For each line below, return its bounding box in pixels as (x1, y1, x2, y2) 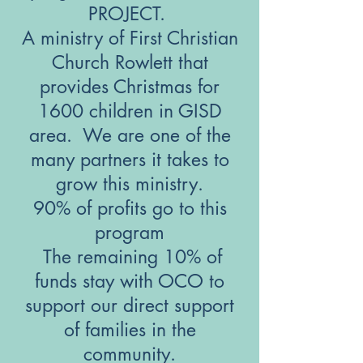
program (95, 220, 164, 245)
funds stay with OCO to (35, 268, 224, 293)
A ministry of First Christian (21, 25, 238, 50)
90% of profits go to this (32, 195, 227, 220)
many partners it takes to (30, 147, 229, 172)
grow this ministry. (56, 171, 203, 196)
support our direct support (25, 293, 234, 318)
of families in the (63, 317, 196, 342)
